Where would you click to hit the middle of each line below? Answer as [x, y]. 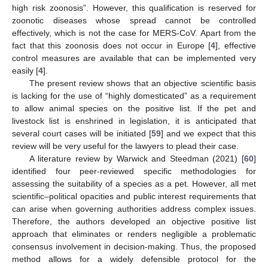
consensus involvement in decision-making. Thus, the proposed [134, 247]
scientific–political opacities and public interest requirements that [134, 197]
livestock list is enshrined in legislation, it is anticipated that [134, 121]
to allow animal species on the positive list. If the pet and [134, 109]
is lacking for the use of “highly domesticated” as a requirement [134, 96]
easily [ [25, 71]
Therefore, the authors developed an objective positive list [134, 222]
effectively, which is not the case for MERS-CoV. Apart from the [134, 33]
